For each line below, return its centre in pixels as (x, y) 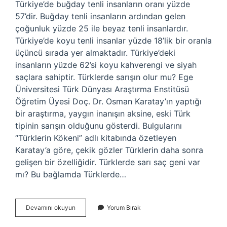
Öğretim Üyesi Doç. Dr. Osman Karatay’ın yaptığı (108, 101)
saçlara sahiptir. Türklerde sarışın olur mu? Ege (104, 77)
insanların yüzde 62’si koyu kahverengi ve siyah (106, 65)
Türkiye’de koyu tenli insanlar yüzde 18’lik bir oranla (113, 41)
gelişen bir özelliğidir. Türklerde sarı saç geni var (108, 162)
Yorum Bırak (124, 207)
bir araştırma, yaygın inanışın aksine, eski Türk (103, 113)
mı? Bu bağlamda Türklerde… (71, 174)
